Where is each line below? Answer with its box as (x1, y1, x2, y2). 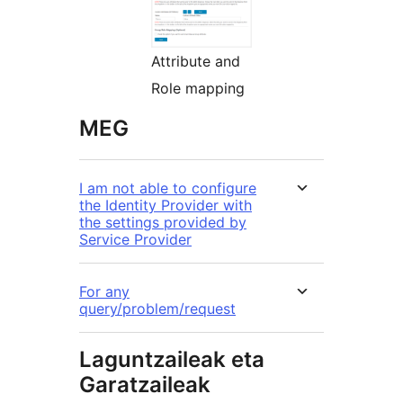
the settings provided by (79, 212, 246, 231)
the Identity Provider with (79, 195, 252, 214)
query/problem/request (79, 299, 236, 318)
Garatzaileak (79, 371, 210, 398)
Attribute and (151, 51, 240, 70)
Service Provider (79, 229, 192, 248)
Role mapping (151, 78, 245, 97)
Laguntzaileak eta (79, 345, 264, 372)
